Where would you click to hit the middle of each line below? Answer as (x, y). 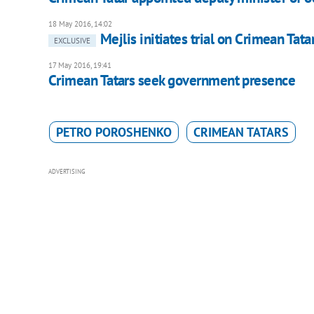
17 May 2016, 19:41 (80, 65)
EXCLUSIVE (72, 40)
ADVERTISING (67, 171)
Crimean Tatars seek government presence (172, 80)
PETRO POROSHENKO (114, 132)
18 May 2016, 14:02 (80, 23)
